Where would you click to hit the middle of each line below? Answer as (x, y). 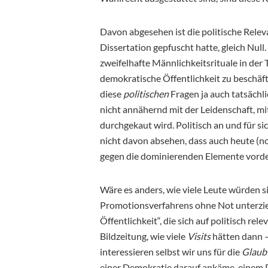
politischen (146, 93)
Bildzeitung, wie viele (144, 236)
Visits (199, 236)
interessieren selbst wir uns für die (171, 251)
